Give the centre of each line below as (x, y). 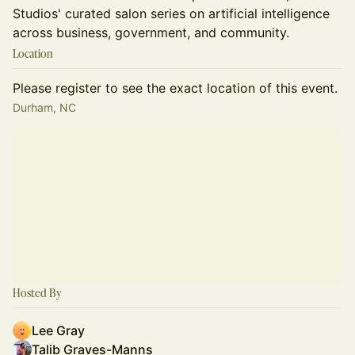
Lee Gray (58, 330)
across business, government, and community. (151, 32)
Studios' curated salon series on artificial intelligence (171, 13)
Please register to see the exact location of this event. (175, 88)
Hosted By (37, 293)
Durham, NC (44, 107)
